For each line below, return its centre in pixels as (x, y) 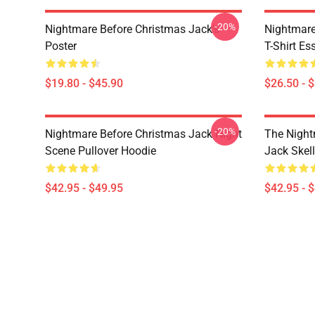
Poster (61, 46)
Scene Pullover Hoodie (101, 151)
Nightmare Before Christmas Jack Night (143, 134)
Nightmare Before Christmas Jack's (132, 29)
